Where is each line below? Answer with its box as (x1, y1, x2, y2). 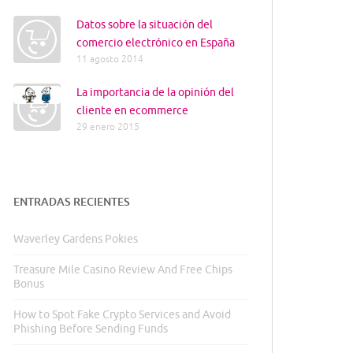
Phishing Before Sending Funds (13, 322, 168, 336)
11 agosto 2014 (76, 54, 143, 65)
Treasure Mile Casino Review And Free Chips (13, 263, 232, 277)
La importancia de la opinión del (76, 86, 234, 99)
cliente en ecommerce (76, 104, 188, 117)
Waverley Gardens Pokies (13, 232, 138, 246)
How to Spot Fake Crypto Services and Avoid (13, 308, 231, 321)
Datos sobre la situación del (76, 18, 213, 32)
